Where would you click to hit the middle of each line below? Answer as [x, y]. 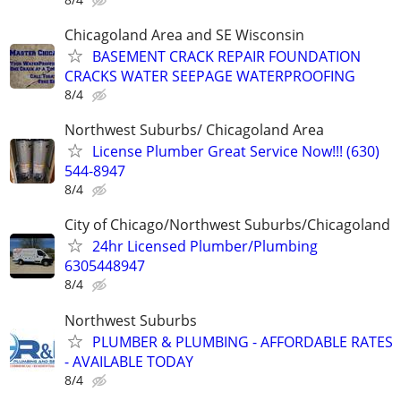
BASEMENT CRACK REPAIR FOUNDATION [226, 56]
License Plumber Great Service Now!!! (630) [236, 152]
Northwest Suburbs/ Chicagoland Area [194, 130]
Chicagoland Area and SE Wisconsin [184, 35]
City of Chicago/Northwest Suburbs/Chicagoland [227, 225]
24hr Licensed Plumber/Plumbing [205, 247]
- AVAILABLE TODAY [129, 361]
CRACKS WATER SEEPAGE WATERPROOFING [210, 76]
